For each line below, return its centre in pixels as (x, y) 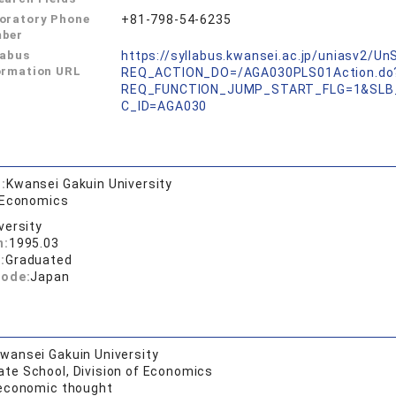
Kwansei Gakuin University (90, 184)
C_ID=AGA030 (164, 106)
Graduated (39, 260)
